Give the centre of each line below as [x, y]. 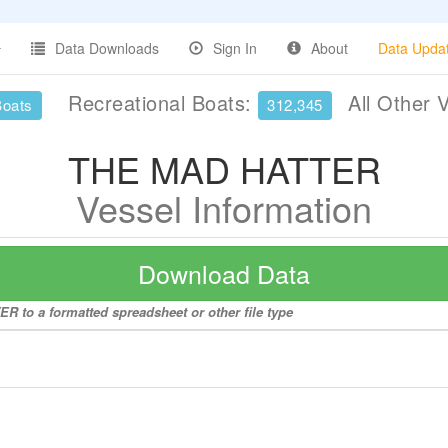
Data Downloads [107, 48]
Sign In [235, 48]
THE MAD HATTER [224, 168]
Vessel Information [224, 207]
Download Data [224, 273]
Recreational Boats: [159, 102]
